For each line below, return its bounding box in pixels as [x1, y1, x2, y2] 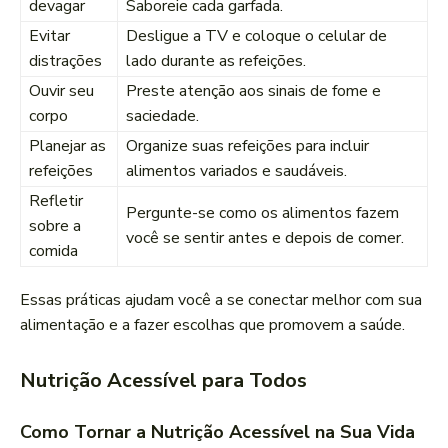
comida [29, 240, 78, 263]
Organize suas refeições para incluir [126, 135, 369, 158]
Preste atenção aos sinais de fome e [126, 80, 381, 103]
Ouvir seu [29, 80, 94, 103]
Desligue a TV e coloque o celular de [126, 25, 387, 48]
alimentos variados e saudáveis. [126, 160, 347, 183]
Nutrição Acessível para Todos [20, 367, 307, 395]
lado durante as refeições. [126, 50, 306, 73]
